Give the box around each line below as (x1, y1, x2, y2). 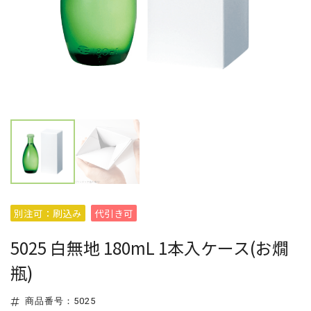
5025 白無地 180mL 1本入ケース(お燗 (10, 235, 289, 260)
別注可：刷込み (14, 206, 82, 220)
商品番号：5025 (24, 296, 96, 306)
